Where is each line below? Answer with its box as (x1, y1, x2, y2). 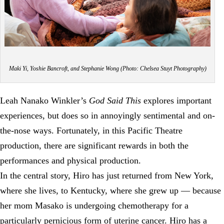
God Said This (89, 95, 141, 106)
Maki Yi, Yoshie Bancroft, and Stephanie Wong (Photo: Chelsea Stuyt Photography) (8, 65, 206, 72)
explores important (141, 95, 211, 106)
